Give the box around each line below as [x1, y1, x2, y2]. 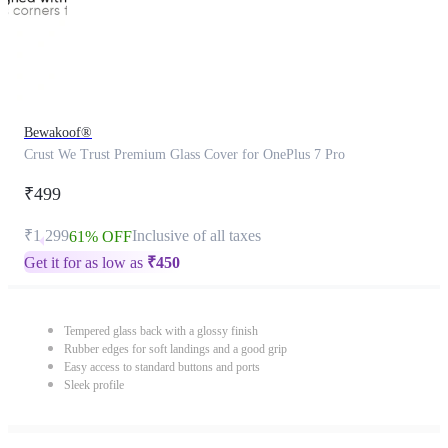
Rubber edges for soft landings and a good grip [64, 342, 287, 356]
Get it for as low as [24, 254, 147, 271]
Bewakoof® [24, 125, 92, 140]
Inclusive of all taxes [132, 227, 261, 244]
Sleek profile [64, 378, 124, 392]
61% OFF [69, 228, 132, 245]
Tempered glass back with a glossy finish [64, 324, 258, 338]
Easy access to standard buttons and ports [64, 360, 260, 374]
